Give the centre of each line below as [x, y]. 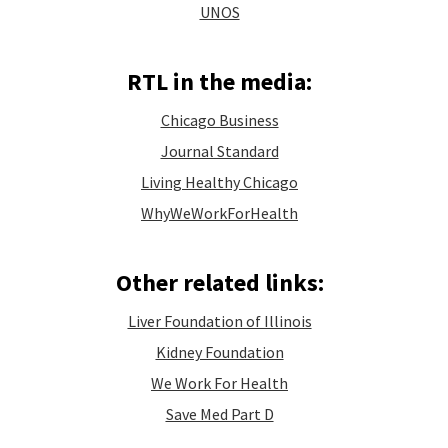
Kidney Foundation [219, 352]
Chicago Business [219, 120]
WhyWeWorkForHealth [219, 213]
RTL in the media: [219, 81]
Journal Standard [219, 151]
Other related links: [219, 282]
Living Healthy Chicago [219, 182]
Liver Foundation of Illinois [219, 321]
